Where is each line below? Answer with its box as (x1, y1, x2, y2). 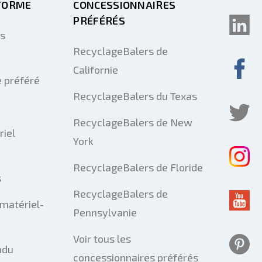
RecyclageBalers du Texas (73, 89, 198, 103)
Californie (73, 63, 119, 77)
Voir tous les (73, 232, 132, 246)
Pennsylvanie (73, 206, 137, 219)
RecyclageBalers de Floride (73, 161, 204, 174)
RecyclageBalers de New (73, 116, 193, 129)
